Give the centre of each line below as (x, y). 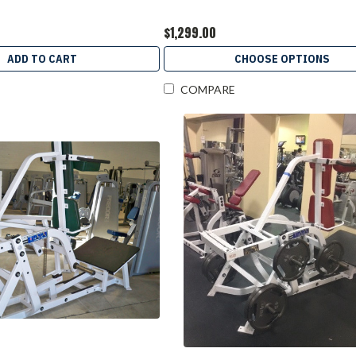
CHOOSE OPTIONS (282, 59)
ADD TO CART (42, 59)
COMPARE (208, 90)
